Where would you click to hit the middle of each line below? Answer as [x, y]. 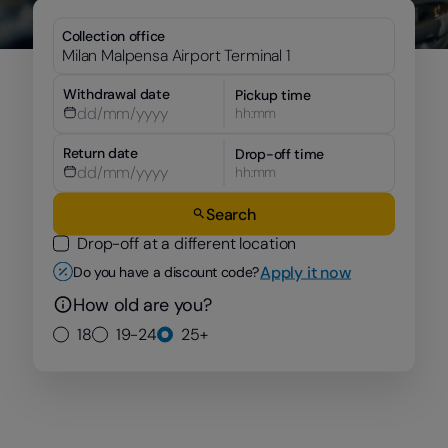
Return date [100, 152]
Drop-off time [280, 153]
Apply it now [305, 272]
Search [230, 213]
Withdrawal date [116, 93]
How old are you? [142, 304]
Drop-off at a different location [187, 242]
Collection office [113, 35]
